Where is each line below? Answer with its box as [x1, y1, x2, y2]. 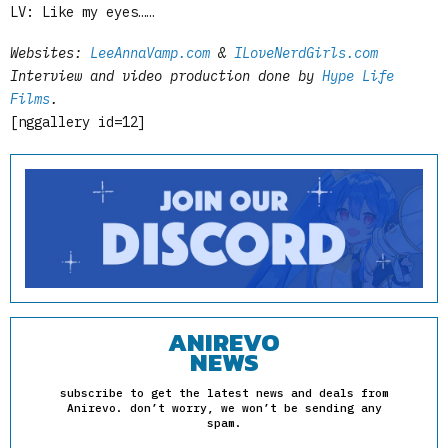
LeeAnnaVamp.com [90, 44, 210, 63]
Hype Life [322, 67, 394, 86]
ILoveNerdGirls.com [234, 44, 378, 63]
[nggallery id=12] [10, 113, 146, 132]
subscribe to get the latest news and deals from [59, 385, 389, 400]
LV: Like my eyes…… [10, 2, 154, 21]
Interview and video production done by [10, 67, 322, 86]
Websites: [10, 44, 90, 63]
